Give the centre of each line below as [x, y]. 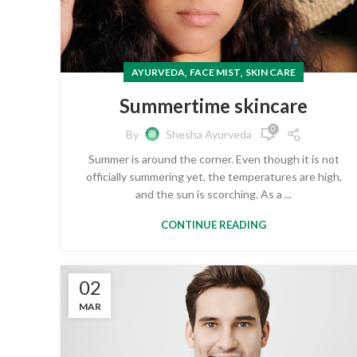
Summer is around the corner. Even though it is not [214, 159]
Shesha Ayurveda [208, 135]
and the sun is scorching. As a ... [214, 194]
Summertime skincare [214, 105]
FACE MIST [215, 72]
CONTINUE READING [214, 224]
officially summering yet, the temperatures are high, [214, 176]
